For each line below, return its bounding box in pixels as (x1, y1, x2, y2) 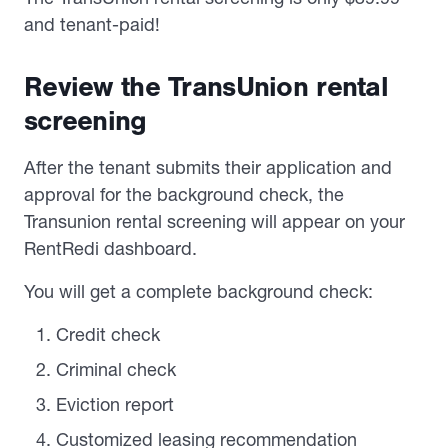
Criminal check (56, 358, 176, 381)
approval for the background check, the (24, 183, 344, 206)
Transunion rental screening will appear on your (24, 210, 405, 233)
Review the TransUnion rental (24, 71, 389, 103)
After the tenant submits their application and (24, 156, 392, 179)
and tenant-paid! (24, 13, 160, 36)
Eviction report (56, 393, 174, 416)
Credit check (56, 323, 160, 346)
